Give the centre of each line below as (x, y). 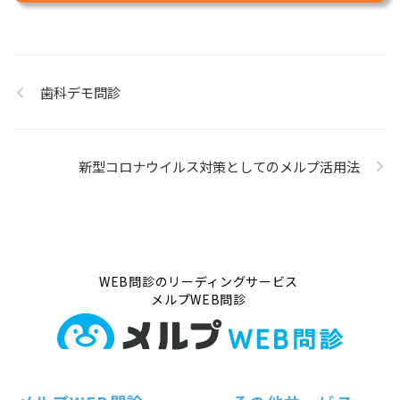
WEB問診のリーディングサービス (199, 282)
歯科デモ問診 (80, 92)
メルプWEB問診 (199, 300)
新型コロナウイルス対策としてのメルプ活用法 (219, 167)
